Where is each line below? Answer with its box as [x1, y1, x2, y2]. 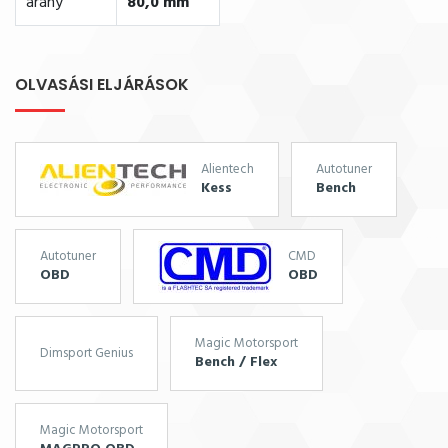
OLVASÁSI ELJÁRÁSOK [15, 73, 189, 97]
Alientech [201, 159, 254, 181]
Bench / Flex [195, 351, 277, 375]
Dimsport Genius [40, 342, 133, 364]
